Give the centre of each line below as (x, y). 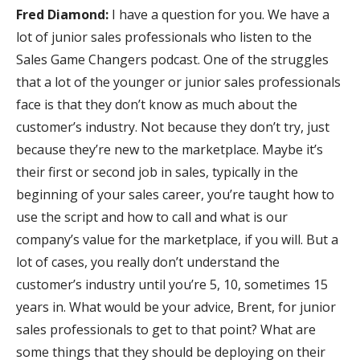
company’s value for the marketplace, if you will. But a (177, 240)
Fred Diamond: (64, 15)
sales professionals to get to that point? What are (166, 330)
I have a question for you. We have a (221, 15)
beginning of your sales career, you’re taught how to (175, 195)
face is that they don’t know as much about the (157, 105)
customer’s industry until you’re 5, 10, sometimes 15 (172, 285)
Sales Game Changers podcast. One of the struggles (172, 60)
